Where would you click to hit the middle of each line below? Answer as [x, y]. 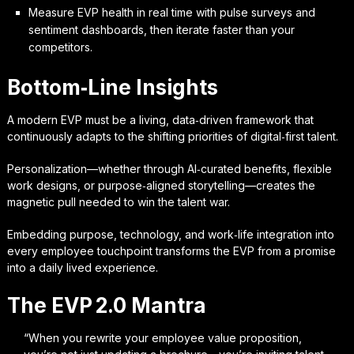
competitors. [60, 47]
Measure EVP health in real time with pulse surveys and [171, 13]
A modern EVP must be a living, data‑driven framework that [160, 120]
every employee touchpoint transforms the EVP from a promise [171, 251]
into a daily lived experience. [82, 268]
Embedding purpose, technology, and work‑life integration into [170, 235]
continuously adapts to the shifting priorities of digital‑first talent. [172, 137]
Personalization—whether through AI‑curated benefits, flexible [169, 169]
